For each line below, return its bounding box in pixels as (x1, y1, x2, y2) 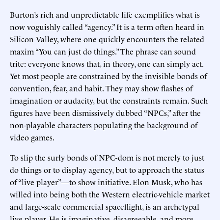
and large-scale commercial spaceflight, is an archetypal (10, 200, 199, 212)
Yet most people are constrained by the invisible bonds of (10, 70, 207, 81)
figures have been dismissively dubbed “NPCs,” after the (10, 107, 201, 118)
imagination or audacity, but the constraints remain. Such (10, 94, 208, 106)
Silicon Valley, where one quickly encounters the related (10, 33, 204, 44)
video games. (10, 131, 55, 142)
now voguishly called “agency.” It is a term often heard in (10, 21, 204, 32)
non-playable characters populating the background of (10, 119, 197, 130)
